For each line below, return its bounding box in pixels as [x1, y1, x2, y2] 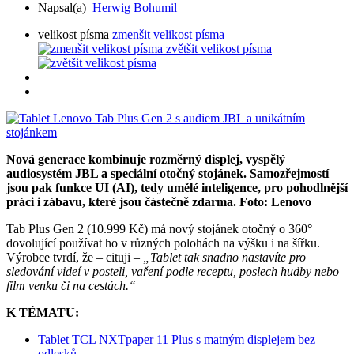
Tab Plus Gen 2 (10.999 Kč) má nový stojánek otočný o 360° [6, 221, 312, 235]
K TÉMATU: [6, 305, 79, 319]
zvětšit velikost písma [166, 41, 272, 55]
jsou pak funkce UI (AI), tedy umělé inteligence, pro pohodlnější [6, 180, 348, 194]
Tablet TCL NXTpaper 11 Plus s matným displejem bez [38, 332, 315, 346]
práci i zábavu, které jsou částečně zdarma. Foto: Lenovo [6, 194, 311, 209]
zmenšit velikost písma [112, 27, 224, 41]
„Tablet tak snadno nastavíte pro [143, 250, 306, 264]
